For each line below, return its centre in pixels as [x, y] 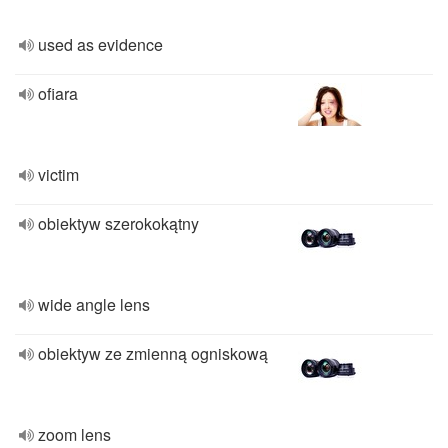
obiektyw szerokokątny [118, 223]
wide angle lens [94, 304]
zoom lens [74, 434]
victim [58, 174]
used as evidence [100, 44]
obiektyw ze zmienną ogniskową [153, 353]
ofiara [58, 93]
